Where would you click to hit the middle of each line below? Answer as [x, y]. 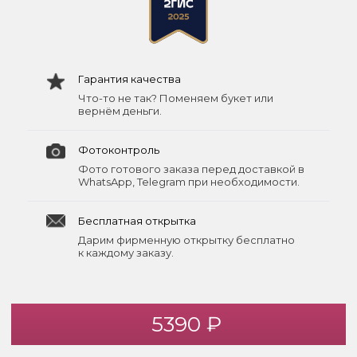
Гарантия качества [129, 78]
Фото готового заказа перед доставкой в [191, 169]
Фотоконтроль [119, 149]
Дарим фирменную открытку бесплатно [186, 239]
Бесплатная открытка [137, 220]
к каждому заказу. [126, 252]
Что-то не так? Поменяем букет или [176, 98]
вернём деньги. [120, 110]
